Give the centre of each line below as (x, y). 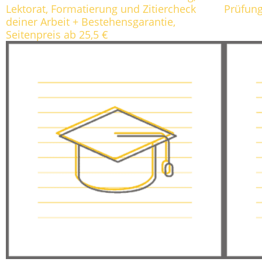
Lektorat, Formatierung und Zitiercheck (101, 8)
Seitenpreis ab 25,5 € (57, 34)
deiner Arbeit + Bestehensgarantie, (91, 21)
